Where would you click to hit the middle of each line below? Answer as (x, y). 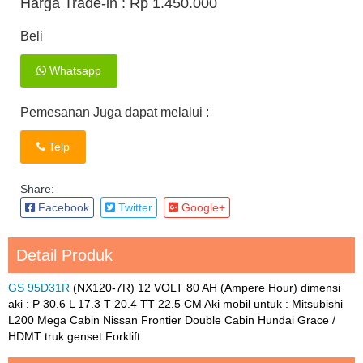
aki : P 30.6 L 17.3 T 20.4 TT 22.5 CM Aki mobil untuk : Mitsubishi (175, 304)
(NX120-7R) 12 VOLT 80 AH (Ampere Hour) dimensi (205, 288)
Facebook (62, 208)
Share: (37, 189)
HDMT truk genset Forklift (74, 337)
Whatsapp (74, 71)
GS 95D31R (39, 288)
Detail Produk (64, 256)
